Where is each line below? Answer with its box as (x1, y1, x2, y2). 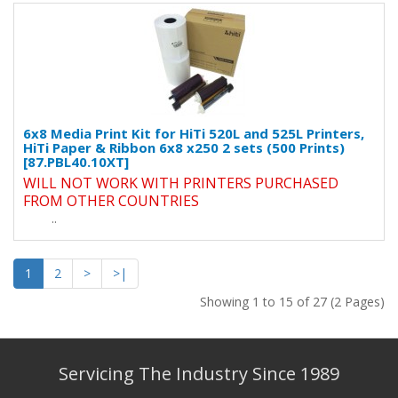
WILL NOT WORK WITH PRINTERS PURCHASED (23, 173, 338, 193)
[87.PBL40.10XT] (23, 153, 129, 171)
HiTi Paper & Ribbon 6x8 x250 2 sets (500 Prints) (23, 139, 345, 156)
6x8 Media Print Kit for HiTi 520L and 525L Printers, (23, 124, 364, 142)
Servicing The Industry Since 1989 (59, 362, 339, 386)
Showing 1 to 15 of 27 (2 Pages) (200, 293, 385, 310)
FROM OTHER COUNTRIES (23, 191, 199, 211)
